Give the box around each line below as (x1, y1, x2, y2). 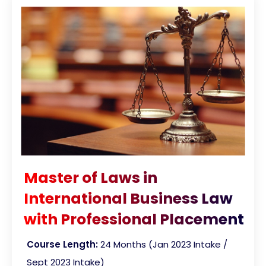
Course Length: (27, 238, 100, 251)
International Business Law (24, 188, 233, 210)
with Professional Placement (24, 209, 244, 230)
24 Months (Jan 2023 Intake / (100, 238, 227, 251)
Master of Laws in (24, 167, 157, 189)
